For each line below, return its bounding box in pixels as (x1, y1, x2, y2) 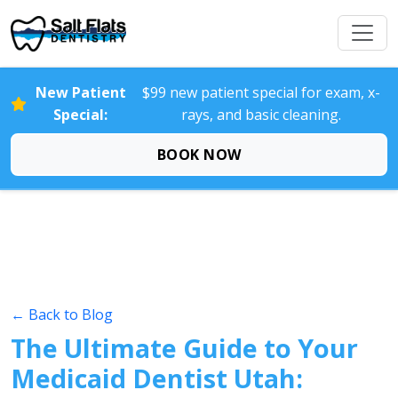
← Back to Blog (11, 305, 113, 324)
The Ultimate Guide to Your (11, 330, 358, 365)
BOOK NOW (156, 145, 242, 164)
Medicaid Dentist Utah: (11, 361, 303, 395)
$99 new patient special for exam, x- (141, 83, 380, 102)
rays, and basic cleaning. (180, 105, 341, 124)
